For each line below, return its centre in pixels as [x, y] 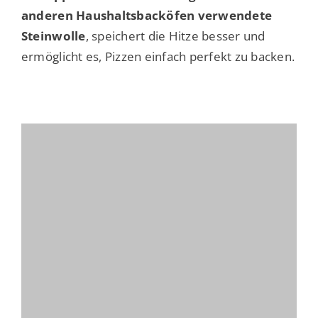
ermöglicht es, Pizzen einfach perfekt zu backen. [158, 57]
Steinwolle [53, 36]
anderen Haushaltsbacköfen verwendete [147, 16]
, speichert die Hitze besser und [175, 36]
